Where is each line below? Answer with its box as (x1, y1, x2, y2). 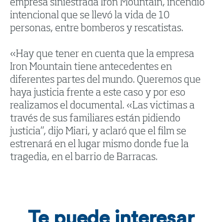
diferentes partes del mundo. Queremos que (10, 75, 201, 85)
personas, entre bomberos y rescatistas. (10, 23, 183, 34)
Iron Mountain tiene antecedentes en (10, 62, 172, 72)
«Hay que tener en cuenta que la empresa (10, 49, 194, 59)
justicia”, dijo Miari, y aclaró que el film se (10, 126, 186, 137)
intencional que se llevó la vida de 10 (10, 10, 169, 21)
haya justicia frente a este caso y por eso (10, 88, 185, 98)
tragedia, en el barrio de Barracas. (10, 152, 158, 163)
